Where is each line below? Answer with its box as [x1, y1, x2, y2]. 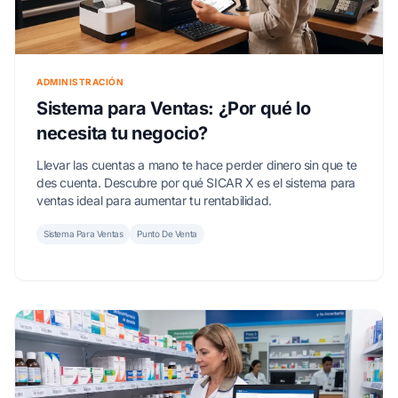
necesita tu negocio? [36, 123, 208, 145]
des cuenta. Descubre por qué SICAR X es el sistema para [36, 175, 355, 191]
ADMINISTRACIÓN [36, 76, 123, 88]
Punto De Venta [137, 228, 197, 240]
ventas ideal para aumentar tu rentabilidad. [36, 193, 272, 209]
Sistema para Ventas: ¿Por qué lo [36, 98, 311, 120]
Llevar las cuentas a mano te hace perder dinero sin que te [36, 157, 357, 173]
